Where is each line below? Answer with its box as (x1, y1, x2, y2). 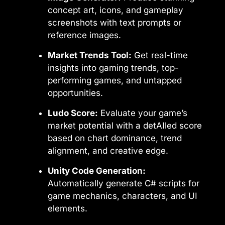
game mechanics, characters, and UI (48, 191, 197, 201)
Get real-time (132, 50, 188, 61)
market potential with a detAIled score (48, 121, 202, 131)
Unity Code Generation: (48, 166, 146, 176)
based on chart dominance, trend (48, 133, 182, 144)
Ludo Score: (48, 108, 98, 119)
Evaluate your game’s (98, 108, 187, 119)
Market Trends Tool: (48, 50, 132, 61)
